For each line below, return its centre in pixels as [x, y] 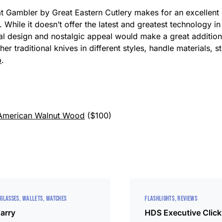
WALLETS [33, 198]
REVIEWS [187, 198]
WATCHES [56, 198]
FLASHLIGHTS [160, 198]
